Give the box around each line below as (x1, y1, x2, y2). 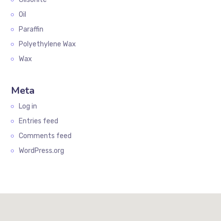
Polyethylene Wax (19, 40, 76, 48)
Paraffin (19, 25, 44, 34)
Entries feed (19, 117, 59, 125)
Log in (19, 102, 37, 110)
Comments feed (19, 132, 72, 140)
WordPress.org (19, 147, 65, 155)
